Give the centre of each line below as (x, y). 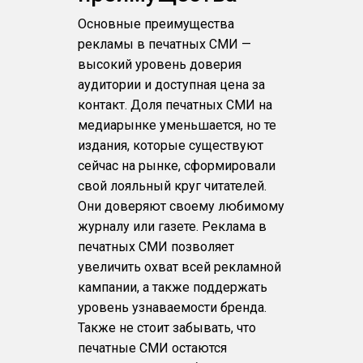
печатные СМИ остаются (152, 348)
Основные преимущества (156, 24)
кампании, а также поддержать (172, 287)
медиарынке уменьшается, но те (177, 125)
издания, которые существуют (170, 145)
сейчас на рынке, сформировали (176, 166)
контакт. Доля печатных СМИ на (175, 105)
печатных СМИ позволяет (156, 247)
